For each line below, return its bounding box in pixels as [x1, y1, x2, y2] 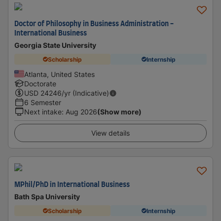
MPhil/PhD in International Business [14, 182, 130, 188]
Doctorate [24, 79, 56, 88]
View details [91, 129, 130, 137]
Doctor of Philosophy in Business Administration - [14, 21, 174, 28]
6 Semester [24, 98, 61, 107]
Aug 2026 [66, 108, 97, 116]
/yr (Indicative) [62, 89, 109, 97]
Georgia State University [14, 41, 96, 49]
